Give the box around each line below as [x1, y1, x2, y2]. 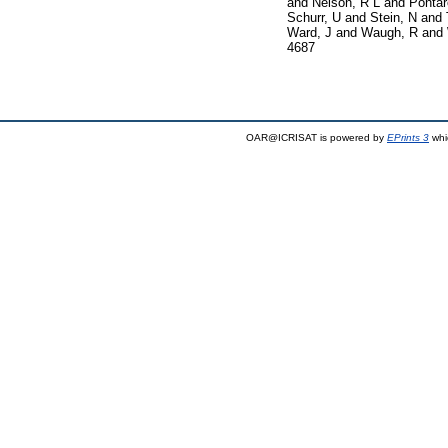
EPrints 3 [387, 131, 429, 143]
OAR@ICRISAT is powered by [246, 131, 387, 143]
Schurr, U [287, 9, 341, 25]
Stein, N [370, 9, 417, 25]
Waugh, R [361, 24, 418, 40]
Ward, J [287, 24, 332, 40]
